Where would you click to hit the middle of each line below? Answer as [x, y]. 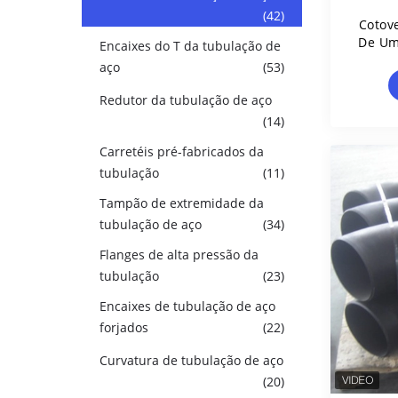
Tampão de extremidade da [182, 203]
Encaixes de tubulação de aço [187, 306]
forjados [124, 327]
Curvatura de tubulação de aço [191, 360]
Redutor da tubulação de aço [186, 100]
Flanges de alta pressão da [179, 255]
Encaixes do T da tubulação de [190, 46]
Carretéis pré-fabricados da [182, 151]
